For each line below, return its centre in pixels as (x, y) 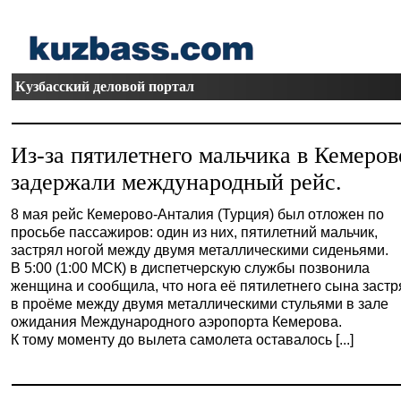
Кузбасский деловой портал (105, 86)
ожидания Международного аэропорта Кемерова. (177, 321)
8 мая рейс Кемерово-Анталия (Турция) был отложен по (198, 214)
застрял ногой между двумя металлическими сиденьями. (200, 250)
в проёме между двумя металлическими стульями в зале (200, 303)
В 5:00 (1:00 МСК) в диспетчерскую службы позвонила (191, 268)
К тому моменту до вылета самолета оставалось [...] (183, 339)
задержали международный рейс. (177, 182)
